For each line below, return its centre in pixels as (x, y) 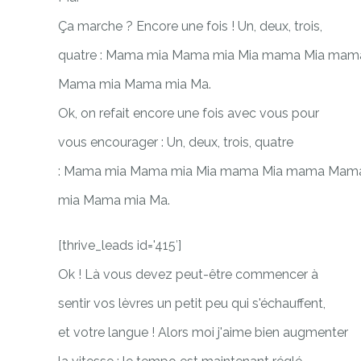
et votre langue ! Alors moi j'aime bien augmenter (203, 332)
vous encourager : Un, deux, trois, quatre (176, 142)
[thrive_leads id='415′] (120, 245)
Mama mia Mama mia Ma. (135, 84)
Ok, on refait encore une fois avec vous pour (189, 113)
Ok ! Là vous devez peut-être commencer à (188, 274)
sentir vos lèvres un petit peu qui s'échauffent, (192, 303)
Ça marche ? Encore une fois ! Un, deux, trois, (190, 26)
